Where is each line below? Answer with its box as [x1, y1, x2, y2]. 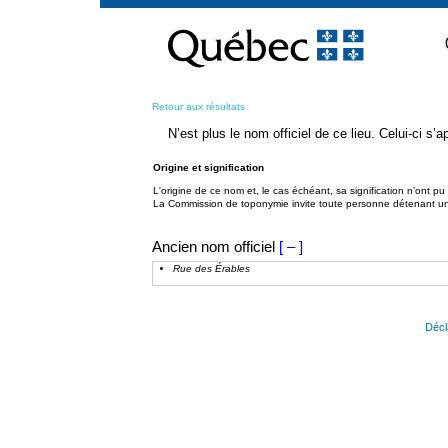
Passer [151, 6, 190, 22]
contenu [151, 38, 198, 54]
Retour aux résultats [152, 101, 245, 112]
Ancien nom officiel [152, 238, 275, 255]
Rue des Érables [173, 263, 250, 274]
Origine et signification [153, 162, 264, 173]
